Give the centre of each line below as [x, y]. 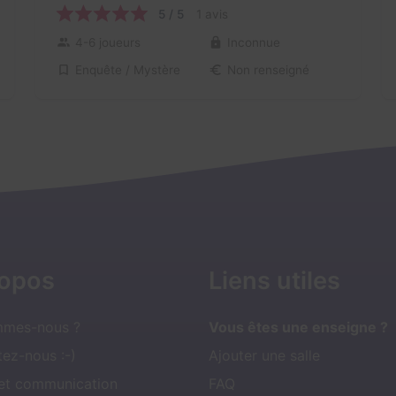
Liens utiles [274, 280]
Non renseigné [268, 70]
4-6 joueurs [107, 43]
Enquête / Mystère [127, 69]
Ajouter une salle [264, 355]
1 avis [212, 14]
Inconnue [253, 43]
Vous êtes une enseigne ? [298, 327]
